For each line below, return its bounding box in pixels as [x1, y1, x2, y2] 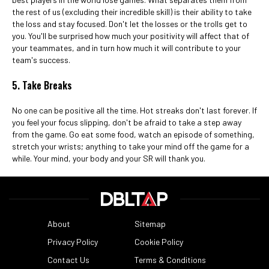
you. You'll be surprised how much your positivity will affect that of [12, 31, 249, 41]
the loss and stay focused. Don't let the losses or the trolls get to [12, 19, 247, 29]
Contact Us [47, 255, 89, 265]
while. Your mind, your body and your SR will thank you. [12, 153, 205, 163]
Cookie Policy [134, 237, 183, 247]
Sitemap [134, 219, 166, 229]
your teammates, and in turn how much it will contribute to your [12, 43, 241, 53]
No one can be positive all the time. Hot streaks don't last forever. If [12, 105, 257, 115]
